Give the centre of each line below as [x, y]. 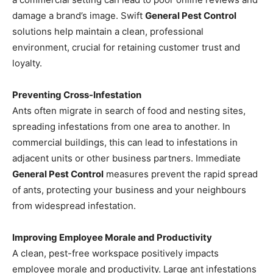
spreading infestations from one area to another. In [121, 126]
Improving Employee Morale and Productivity [112, 237]
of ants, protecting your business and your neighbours [129, 190]
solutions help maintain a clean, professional [108, 31]
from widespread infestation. [74, 205]
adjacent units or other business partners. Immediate [126, 158]
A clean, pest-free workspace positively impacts [115, 253]
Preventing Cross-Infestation [77, 94]
